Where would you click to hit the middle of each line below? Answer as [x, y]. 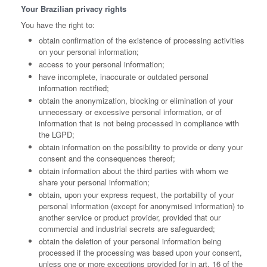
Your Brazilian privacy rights [74, 9]
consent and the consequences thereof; [107, 158]
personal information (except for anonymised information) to [141, 206]
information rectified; [74, 88]
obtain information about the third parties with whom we [133, 171]
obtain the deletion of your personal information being [130, 241]
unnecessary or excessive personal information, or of [130, 112]
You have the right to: [58, 25]
